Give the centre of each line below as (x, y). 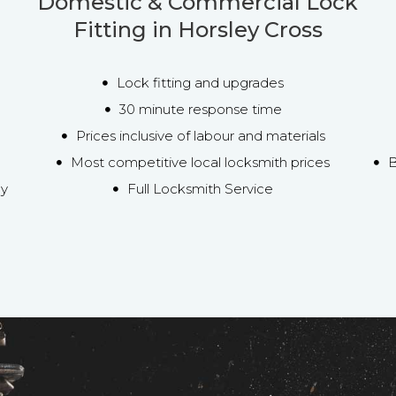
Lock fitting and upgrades (201, 82)
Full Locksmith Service (201, 188)
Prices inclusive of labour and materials (200, 135)
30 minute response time (200, 109)
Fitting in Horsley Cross (198, 29)
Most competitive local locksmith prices (201, 162)
